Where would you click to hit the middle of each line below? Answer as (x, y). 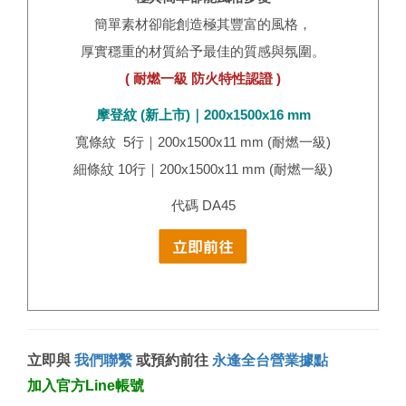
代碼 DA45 (203, 205)
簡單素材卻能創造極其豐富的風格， (203, 24)
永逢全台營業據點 (270, 360)
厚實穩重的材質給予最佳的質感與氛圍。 (203, 51)
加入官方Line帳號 (86, 385)
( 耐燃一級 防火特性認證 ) (203, 78)
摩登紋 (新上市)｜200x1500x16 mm (203, 114)
